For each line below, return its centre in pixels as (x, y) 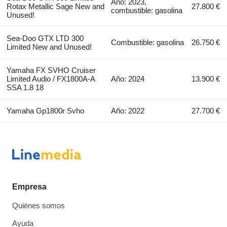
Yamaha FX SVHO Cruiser (51, 70)
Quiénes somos (39, 206)
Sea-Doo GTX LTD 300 (45, 39)
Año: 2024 (128, 79)
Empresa (29, 187)
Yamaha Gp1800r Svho (45, 111)
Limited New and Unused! (49, 47)
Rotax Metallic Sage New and (55, 7)
